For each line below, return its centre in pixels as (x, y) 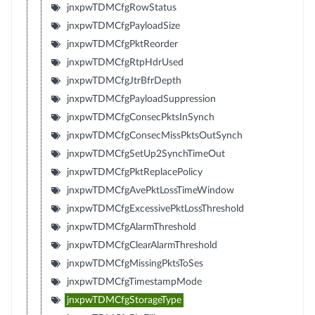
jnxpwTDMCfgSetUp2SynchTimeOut (146, 154)
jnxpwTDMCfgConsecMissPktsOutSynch (154, 135)
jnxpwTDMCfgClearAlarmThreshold (142, 245)
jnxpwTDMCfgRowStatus (121, 7)
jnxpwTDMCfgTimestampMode (134, 282)
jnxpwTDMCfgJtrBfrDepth (124, 81)
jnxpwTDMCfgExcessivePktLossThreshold (155, 208)
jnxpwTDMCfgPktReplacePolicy (134, 172)
